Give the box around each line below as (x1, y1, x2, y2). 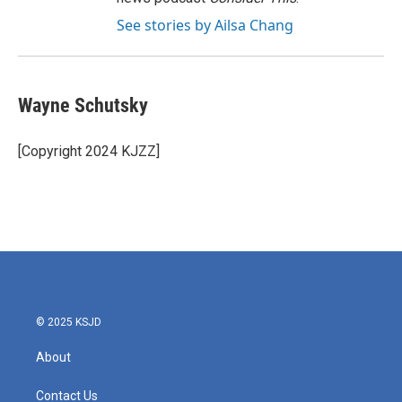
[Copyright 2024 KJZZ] (18, 143, 160, 160)
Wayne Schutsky (18, 94, 148, 117)
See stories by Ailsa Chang (117, 15, 293, 35)
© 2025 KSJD (36, 316, 101, 328)
